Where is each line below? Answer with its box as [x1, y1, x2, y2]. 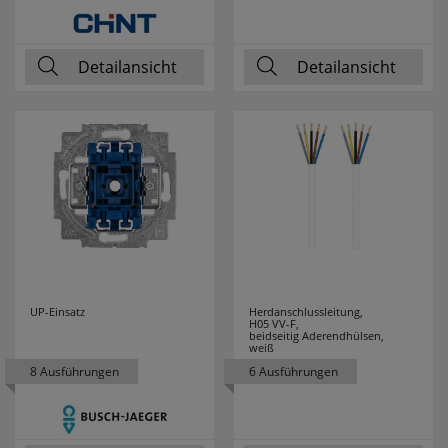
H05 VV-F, [249, 316, 299, 331]
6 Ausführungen [249, 363, 338, 380]
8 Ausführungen [30, 363, 119, 380]
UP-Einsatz [30, 304, 85, 319]
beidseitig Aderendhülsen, [249, 328, 384, 343]
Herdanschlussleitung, [249, 304, 363, 319]
